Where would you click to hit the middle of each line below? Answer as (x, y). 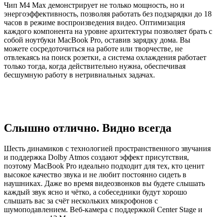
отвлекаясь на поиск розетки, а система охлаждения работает (105, 57)
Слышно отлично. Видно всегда (88, 128)
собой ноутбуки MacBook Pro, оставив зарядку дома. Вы (97, 40)
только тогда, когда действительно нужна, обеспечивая (95, 66)
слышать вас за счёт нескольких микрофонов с (81, 201)
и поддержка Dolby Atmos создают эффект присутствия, (96, 157)
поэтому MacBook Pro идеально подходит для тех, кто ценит (104, 166)
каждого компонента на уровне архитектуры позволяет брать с (108, 31)
